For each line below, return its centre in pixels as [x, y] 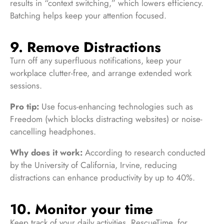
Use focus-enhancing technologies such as [117, 106]
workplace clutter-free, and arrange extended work [101, 73]
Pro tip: [26, 106]
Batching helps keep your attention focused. [88, 15]
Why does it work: [46, 152]
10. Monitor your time [81, 209]
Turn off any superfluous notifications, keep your [96, 60]
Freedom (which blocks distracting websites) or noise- [106, 119]
